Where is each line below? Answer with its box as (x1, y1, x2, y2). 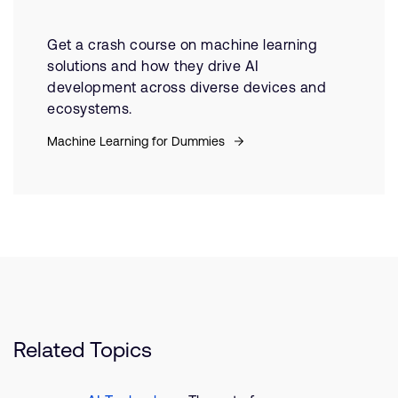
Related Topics (13, 338, 152, 362)
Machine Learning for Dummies (47, 134, 228, 148)
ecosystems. (47, 100, 132, 116)
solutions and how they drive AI (47, 58, 259, 74)
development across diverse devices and (47, 79, 326, 95)
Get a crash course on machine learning (47, 36, 317, 52)
